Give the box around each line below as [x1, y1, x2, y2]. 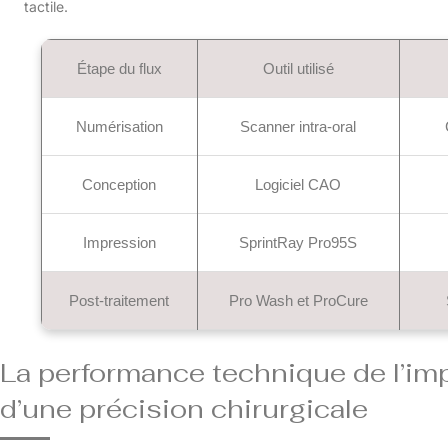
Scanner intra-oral [240, 117, 357, 135]
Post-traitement [69, 291, 170, 309]
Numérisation [75, 117, 163, 135]
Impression [82, 233, 156, 251]
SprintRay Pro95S [239, 233, 358, 251]
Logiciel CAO [255, 175, 342, 193]
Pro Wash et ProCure [228, 291, 368, 309]
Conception [82, 175, 157, 193]
